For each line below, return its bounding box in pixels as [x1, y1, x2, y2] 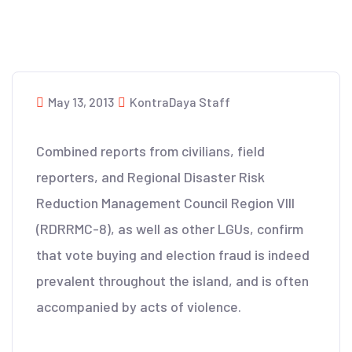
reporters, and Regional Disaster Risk [36, 168, 265, 185]
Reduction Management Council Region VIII [36, 194, 295, 211]
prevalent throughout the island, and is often [36, 272, 309, 289]
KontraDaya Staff [130, 94, 230, 109]
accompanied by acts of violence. [36, 298, 241, 315]
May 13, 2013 [48, 94, 114, 109]
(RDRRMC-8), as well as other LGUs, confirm [36, 220, 303, 237]
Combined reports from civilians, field [36, 142, 265, 159]
